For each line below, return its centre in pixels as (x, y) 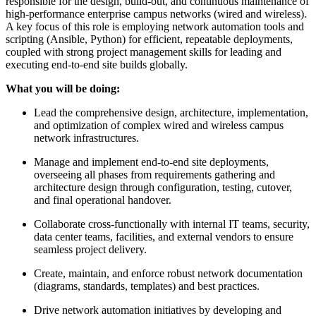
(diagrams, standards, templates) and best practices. (147, 286)
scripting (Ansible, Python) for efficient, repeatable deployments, (149, 39)
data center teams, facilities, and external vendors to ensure (164, 236)
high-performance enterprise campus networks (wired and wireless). (156, 13)
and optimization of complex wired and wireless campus (159, 125)
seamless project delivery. (90, 249)
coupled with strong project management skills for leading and (144, 51)
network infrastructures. (86, 138)
